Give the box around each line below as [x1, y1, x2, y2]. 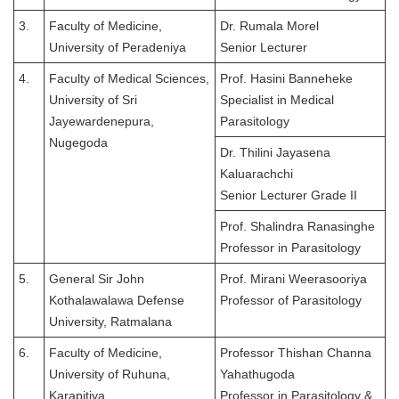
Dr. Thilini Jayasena [220, 145, 330, 160]
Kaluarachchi [220, 167, 293, 182]
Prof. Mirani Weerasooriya [220, 272, 367, 287]
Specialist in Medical [220, 93, 334, 108]
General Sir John [49, 272, 144, 287]
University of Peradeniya [49, 40, 186, 55]
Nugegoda [49, 135, 108, 151]
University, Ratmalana [49, 314, 172, 330]
